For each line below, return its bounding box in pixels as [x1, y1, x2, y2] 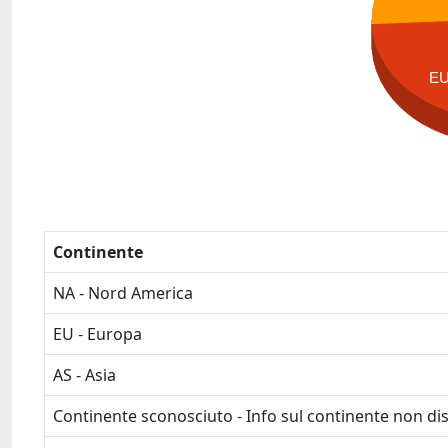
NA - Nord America [53, 282, 193, 304]
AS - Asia [53, 364, 116, 386]
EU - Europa [53, 323, 142, 345]
